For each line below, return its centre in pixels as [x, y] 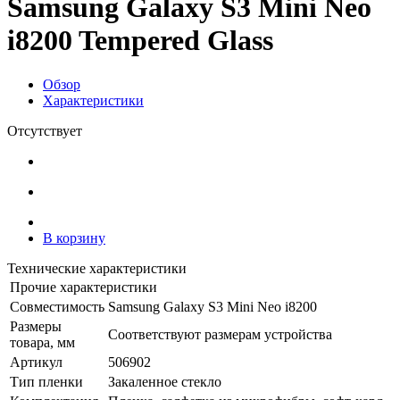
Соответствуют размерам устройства [220, 334]
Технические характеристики [97, 268]
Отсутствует [45, 130]
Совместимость [57, 306]
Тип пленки [46, 381]
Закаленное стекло [165, 381]
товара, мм [42, 342]
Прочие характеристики [83, 287]
